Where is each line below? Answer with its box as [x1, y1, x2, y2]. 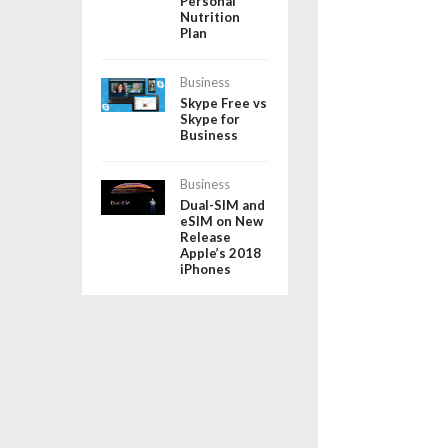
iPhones [179, 260, 231, 277]
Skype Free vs [179, 94, 267, 111]
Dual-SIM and [179, 196, 265, 213]
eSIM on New [179, 212, 263, 229]
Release [179, 228, 231, 245]
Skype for [179, 110, 240, 127]
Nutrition [179, 8, 240, 25]
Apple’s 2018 [179, 244, 261, 261]
